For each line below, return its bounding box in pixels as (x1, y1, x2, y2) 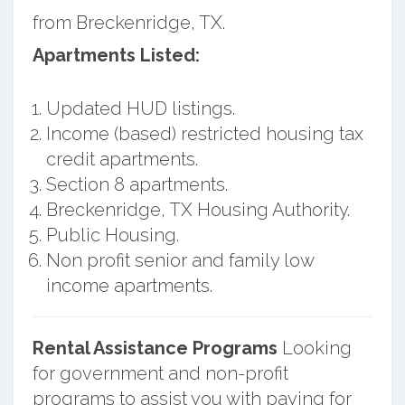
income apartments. (45, 274, 212, 297)
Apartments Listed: (32, 43, 200, 66)
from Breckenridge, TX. (32, 11, 225, 33)
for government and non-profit (32, 362, 288, 384)
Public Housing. (45, 223, 179, 246)
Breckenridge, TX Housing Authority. (45, 198, 350, 221)
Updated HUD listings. (45, 97, 235, 119)
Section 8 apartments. (45, 173, 228, 195)
